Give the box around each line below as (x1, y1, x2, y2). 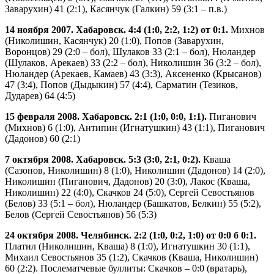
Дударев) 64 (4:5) (5, 90, 75, 101)
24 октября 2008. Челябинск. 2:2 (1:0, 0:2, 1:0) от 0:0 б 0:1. (5, 229, 256, 240)
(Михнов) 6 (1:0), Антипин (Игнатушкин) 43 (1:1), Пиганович (5, 122, 265, 133)
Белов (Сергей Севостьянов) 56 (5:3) (5, 209, 157, 220)
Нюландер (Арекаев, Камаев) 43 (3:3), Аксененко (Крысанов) (5, 68, 261, 79)
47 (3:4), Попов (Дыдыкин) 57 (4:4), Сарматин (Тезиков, (5, 79, 238, 90)
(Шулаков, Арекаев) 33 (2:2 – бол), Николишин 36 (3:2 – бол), (5, 57, 261, 68)
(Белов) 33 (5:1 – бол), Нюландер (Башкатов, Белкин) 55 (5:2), (5, 198, 261, 209)
